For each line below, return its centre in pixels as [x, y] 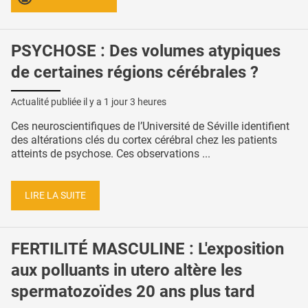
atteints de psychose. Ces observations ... [111, 153]
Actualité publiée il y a [57, 101]
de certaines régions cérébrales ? [135, 73]
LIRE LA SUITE [55, 195]
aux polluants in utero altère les [126, 271]
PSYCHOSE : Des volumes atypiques [146, 51]
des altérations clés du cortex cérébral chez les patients [144, 140]
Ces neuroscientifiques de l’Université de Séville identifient [150, 126]
